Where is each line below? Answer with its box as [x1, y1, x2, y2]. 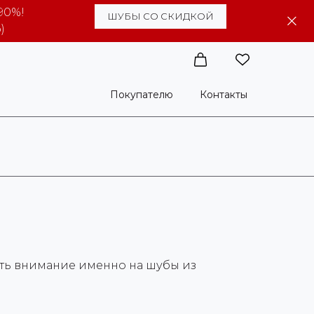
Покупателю [110, 88, 173, 101]
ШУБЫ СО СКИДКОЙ [107, 11, 214, 22]
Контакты [200, 88, 247, 101]
